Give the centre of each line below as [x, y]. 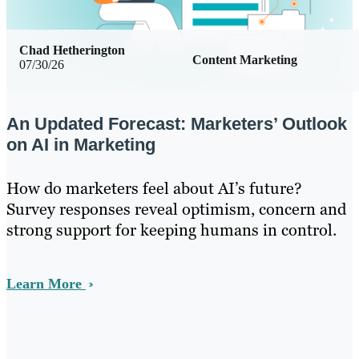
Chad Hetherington [72, 50]
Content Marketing [245, 60]
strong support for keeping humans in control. [171, 230]
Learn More [46, 283]
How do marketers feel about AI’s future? [154, 188]
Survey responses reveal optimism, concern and [176, 209]
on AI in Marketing [81, 144]
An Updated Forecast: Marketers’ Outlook [177, 123]
